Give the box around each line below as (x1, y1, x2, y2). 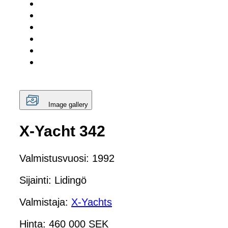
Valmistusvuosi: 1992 (19, 152, 115, 164)
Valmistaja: (19, 196, 71, 208)
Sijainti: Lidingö (19, 174, 87, 186)
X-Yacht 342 (19, 122, 105, 139)
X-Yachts (71, 196, 112, 208)
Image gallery (48, 101, 88, 108)
